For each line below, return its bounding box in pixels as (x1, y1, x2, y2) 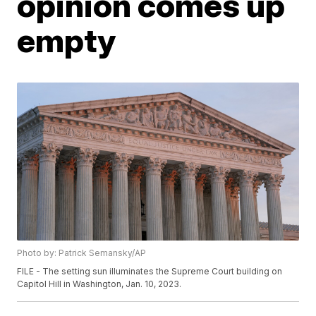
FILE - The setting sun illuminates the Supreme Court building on (17, 266, 283, 277)
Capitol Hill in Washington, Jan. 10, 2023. (17, 279, 182, 290)
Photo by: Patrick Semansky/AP (17, 248, 147, 259)
